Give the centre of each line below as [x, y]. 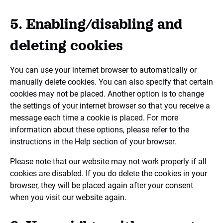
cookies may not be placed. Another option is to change [107, 94]
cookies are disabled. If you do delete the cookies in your [109, 173]
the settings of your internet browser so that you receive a [110, 106]
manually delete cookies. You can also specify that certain [111, 82]
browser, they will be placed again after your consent [102, 185]
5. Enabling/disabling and [96, 24]
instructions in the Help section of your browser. [93, 142]
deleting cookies [66, 45]
